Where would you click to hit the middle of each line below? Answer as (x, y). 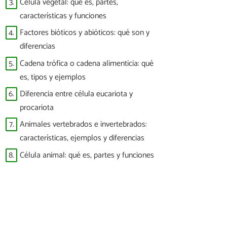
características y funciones (63, 16)
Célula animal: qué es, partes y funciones (87, 155)
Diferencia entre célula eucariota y (76, 94)
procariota (37, 107)
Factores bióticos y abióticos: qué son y (85, 33)
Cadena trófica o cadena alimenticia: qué (87, 63)
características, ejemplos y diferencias (82, 138)
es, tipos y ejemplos (53, 77)
